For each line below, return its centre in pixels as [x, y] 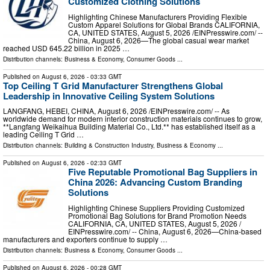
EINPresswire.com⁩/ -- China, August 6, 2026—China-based [165, 231]
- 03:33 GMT [103, 76]
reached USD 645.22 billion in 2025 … [66, 48]
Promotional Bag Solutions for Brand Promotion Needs [157, 215]
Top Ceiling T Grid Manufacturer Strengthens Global [113, 85]
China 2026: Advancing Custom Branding [155, 182]
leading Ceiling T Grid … [43, 134]
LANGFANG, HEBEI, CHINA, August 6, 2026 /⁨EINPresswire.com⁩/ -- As [116, 111]
